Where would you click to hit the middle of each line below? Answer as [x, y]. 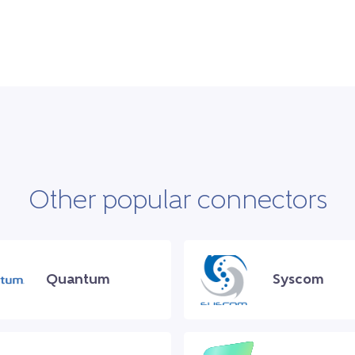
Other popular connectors [177, 202]
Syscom [298, 280]
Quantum [78, 280]
